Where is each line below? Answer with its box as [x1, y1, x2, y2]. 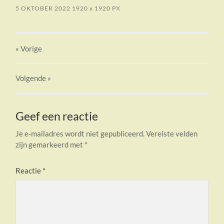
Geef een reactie [15, 109, 98, 123]
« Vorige [15, 44, 42, 53]
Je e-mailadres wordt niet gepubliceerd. [15, 129, 145, 138]
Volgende [15, 73, 46, 83]
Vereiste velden [146, 129, 198, 138]
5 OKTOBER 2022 [15, 4, 71, 12]
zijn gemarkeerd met [15, 140, 85, 149]
